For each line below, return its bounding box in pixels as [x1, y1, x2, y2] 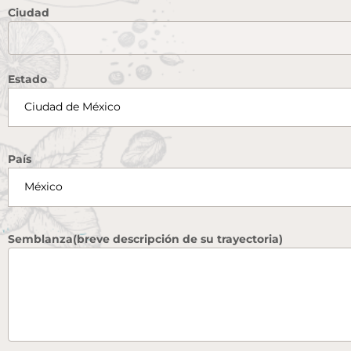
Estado [8, 71, 47, 86]
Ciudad [8, 5, 49, 20]
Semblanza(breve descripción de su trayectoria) [8, 231, 283, 246]
